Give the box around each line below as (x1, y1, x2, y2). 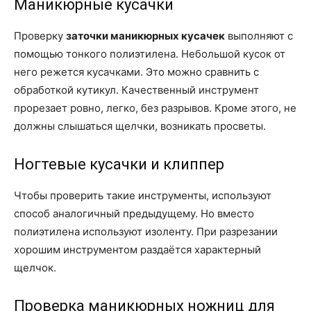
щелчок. (14, 260, 56, 274)
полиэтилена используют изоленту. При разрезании (14, 224, 278, 238)
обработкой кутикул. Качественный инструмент (14, 83, 259, 96)
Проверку (14, 28, 66, 42)
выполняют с (225, 28, 293, 42)
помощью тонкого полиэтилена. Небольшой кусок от (14, 47, 285, 60)
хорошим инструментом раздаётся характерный (14, 242, 261, 256)
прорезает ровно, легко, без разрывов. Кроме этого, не (14, 101, 296, 115)
